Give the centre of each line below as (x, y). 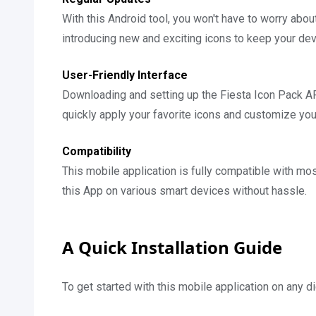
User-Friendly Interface (125, 75)
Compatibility (97, 151)
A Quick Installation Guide (172, 247)
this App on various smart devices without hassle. (184, 191)
